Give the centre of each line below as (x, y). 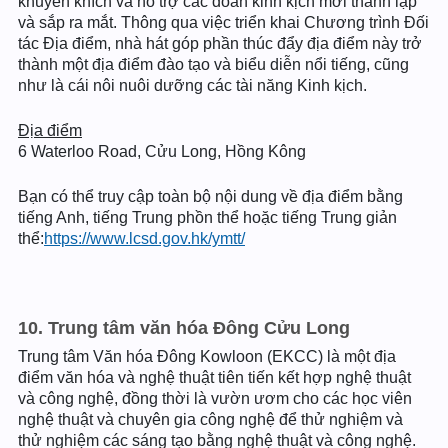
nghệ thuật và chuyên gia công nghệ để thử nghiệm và (210, 419)
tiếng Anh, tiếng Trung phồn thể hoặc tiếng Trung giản (207, 217)
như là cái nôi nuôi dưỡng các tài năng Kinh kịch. (192, 85)
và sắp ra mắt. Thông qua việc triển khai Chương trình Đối (223, 22)
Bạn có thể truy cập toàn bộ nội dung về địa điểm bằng (210, 196)
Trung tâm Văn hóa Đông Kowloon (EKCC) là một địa (207, 356)
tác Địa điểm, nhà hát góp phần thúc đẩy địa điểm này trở (220, 43)
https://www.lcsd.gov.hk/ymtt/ (144, 238)
